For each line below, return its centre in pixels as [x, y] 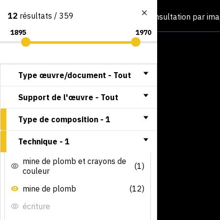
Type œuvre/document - [66, 75]
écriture [36, 206]
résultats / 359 [46, 16]
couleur [36, 171]
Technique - [41, 141]
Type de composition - [62, 119]
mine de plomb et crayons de [74, 161]
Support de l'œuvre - [59, 97]
